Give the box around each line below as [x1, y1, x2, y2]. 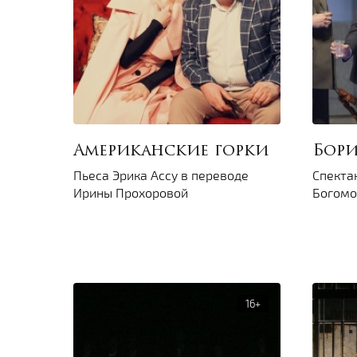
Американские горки [73, 143, 269, 160]
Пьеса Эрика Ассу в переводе [73, 167, 249, 183]
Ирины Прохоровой [73, 185, 188, 201]
